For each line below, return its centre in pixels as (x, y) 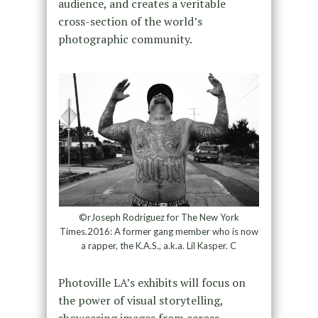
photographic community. (125, 39)
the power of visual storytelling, (140, 300)
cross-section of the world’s (130, 21)
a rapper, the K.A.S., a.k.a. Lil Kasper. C (159, 245)
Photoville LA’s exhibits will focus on (152, 282)
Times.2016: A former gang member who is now (159, 231)
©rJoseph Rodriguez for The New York (159, 217)
